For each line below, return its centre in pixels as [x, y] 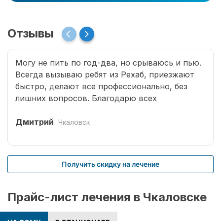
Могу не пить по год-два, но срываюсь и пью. [108, 63]
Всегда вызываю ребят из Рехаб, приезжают [105, 75]
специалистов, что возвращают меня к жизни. [109, 110]
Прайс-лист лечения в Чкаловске [107, 197]
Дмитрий [35, 122]
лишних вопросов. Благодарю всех [86, 98]
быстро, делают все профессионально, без [101, 87]
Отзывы [32, 33]
